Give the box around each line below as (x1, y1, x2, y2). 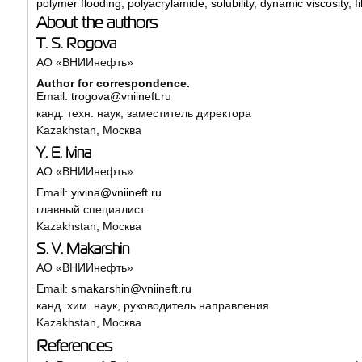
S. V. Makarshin (36, 240, 129, 257)
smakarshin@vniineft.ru (70, 281, 192, 295)
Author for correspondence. (36, 76, 190, 90)
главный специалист (36, 202, 145, 216)
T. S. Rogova (36, 35, 116, 52)
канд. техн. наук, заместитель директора (36, 106, 251, 120)
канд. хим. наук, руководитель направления (36, 298, 269, 312)
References (36, 336, 112, 355)
